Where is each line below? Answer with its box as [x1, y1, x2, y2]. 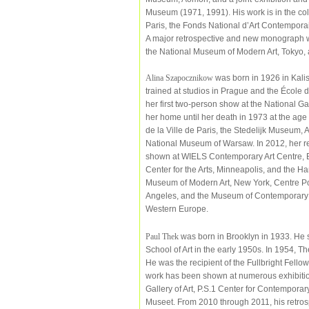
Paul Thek [146, 232, 179, 242]
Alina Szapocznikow [146, 72, 213, 83]
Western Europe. [146, 203, 208, 214]
